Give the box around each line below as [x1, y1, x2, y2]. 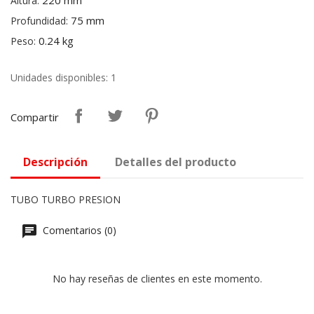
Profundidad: [11, 14, 68, 28]
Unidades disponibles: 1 [11, 71, 116, 85]
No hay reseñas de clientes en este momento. [52, 272, 262, 286]
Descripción [23, 154, 88, 170]
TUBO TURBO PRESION [11, 193, 121, 207]
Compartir [11, 110, 59, 125]
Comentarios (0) [40, 224, 116, 238]
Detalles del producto [115, 154, 237, 170]
